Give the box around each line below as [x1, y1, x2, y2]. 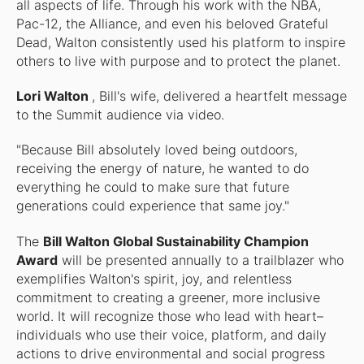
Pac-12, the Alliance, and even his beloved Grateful [15, 16, 328, 32]
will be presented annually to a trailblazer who [57, 252, 344, 268]
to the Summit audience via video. [15, 107, 224, 123]
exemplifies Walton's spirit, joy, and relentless [15, 271, 292, 287]
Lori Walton [15, 89, 92, 105]
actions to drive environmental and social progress [15, 345, 325, 362]
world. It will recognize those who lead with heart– [15, 308, 323, 324]
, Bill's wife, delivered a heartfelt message [91, 89, 347, 105]
